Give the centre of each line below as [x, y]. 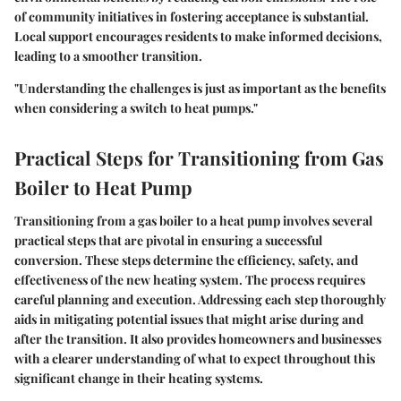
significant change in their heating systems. [139, 379]
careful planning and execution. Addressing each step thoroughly [200, 300]
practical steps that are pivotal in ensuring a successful [168, 241]
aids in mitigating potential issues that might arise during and [189, 320]
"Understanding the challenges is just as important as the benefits [200, 88]
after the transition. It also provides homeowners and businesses [198, 339]
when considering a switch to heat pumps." [136, 107]
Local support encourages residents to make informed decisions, [198, 36]
